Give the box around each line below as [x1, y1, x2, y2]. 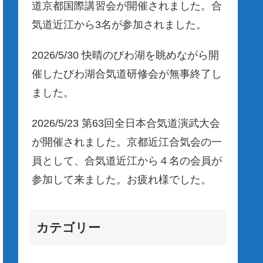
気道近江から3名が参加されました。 [32, 18, 207, 31]
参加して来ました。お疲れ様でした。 [32, 173, 211, 186]
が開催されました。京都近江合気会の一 [32, 136, 222, 148]
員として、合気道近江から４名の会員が [32, 154, 222, 167]
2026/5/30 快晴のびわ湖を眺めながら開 [32, 49, 219, 61]
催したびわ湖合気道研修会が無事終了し [32, 68, 222, 80]
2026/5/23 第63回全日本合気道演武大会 [32, 117, 220, 129]
